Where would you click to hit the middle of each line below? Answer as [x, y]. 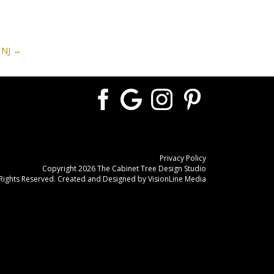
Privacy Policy [183, 158]
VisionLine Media [177, 179]
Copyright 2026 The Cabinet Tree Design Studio [124, 168]
